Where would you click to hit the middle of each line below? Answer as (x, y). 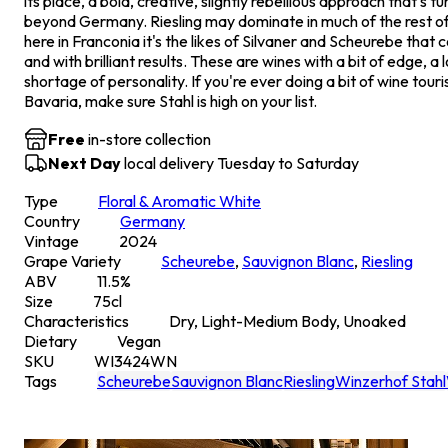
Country (52, 220)
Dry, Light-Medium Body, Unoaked (287, 320)
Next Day (84, 162)
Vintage (51, 240)
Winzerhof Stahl (390, 380)
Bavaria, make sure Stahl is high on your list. (170, 100)
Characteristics (76, 320)
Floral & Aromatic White (179, 200)
